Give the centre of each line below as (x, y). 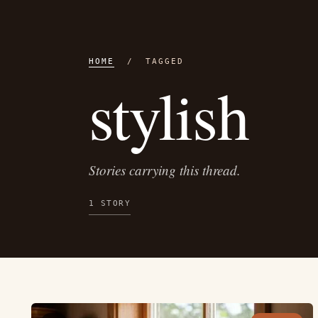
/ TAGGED (149, 61)
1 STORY (110, 203)
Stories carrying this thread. (164, 170)
